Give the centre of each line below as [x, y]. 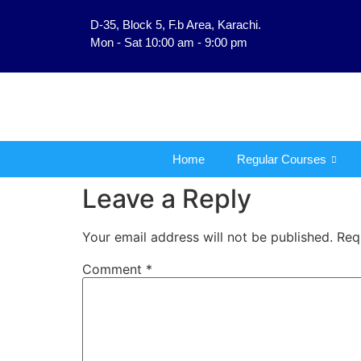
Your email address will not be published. [207, 237]
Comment [114, 270]
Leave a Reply [167, 199]
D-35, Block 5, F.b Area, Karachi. [176, 25]
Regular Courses [282, 159]
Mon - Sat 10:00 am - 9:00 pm [169, 42]
